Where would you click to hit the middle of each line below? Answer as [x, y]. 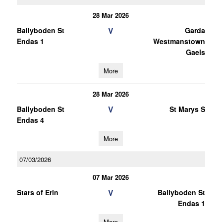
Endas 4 [30, 120]
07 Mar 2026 [111, 177]
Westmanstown [179, 41]
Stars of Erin [37, 192]
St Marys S [187, 109]
